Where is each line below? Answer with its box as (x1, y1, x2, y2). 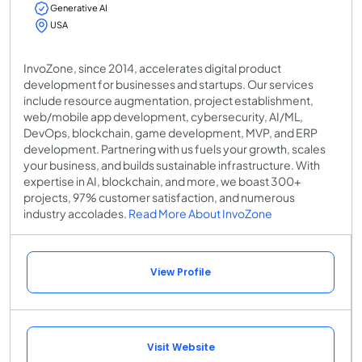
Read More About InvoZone (128, 206, 272, 221)
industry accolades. (23, 206, 128, 221)
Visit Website (146, 340, 215, 355)
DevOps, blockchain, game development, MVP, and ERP (23, 125, 318, 141)
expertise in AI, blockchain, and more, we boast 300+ (23, 174, 301, 189)
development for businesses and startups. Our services (23, 77, 314, 92)
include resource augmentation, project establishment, (23, 93, 314, 108)
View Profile (150, 265, 211, 280)
